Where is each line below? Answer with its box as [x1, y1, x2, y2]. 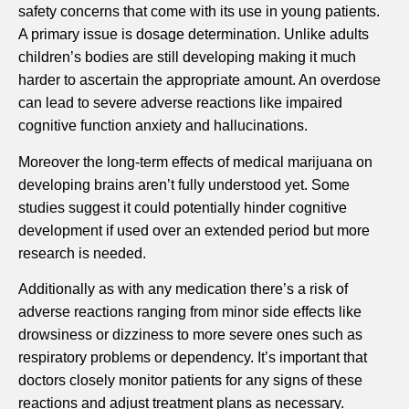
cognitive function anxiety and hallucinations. [18, 118, 308, 134]
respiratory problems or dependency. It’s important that [18, 350, 367, 366]
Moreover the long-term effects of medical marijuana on [18, 153, 372, 170]
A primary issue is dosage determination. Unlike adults [18, 26, 369, 43]
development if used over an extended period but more [18, 222, 370, 238]
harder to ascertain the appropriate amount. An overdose [18, 72, 381, 89]
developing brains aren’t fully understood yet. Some [18, 176, 350, 193]
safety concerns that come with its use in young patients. [18, 4, 380, 20]
